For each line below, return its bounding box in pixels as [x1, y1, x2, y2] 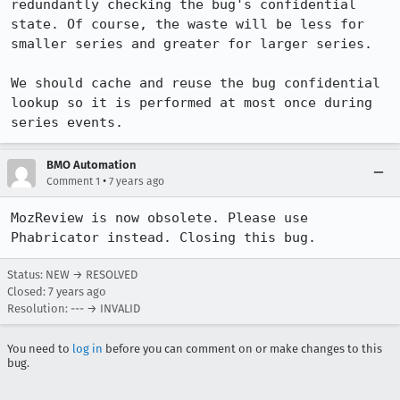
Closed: [7, 285, 48, 298]
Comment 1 [46, 175, 100, 187]
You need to [7, 342, 72, 355]
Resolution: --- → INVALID [7, 302, 140, 315]
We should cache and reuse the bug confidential [11, 75, 380, 91]
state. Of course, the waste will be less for [11, 16, 364, 32]
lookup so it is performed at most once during [11, 95, 372, 111]
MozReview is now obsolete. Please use [11, 210, 308, 226]
